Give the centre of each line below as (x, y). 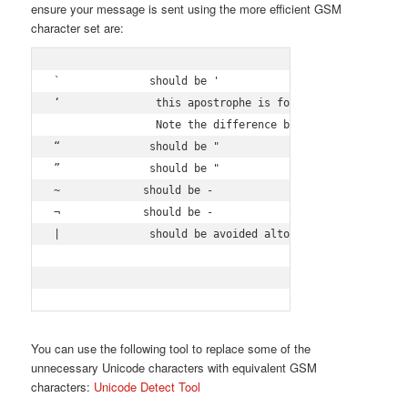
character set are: (77, 28)
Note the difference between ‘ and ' (216, 125)
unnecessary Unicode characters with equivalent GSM (173, 368)
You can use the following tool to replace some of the (170, 349)
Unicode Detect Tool (145, 387)
